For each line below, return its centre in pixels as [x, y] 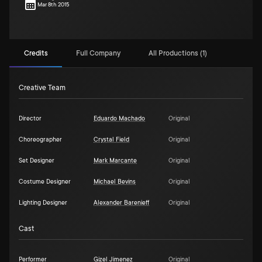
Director [30, 119]
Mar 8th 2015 [54, 4]
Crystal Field [111, 140]
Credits [36, 53]
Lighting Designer [43, 203]
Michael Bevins [115, 182]
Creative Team [42, 88]
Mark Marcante [115, 161]
